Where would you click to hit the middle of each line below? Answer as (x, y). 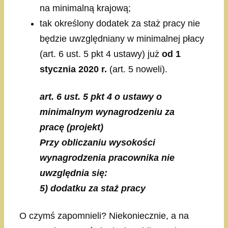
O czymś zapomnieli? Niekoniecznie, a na (104, 216)
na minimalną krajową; (85, 8)
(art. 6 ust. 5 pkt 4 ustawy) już (101, 54)
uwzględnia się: (74, 173)
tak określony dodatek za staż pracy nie (120, 24)
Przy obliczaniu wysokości (97, 143)
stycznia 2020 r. (73, 69)
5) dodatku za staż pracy (93, 189)
